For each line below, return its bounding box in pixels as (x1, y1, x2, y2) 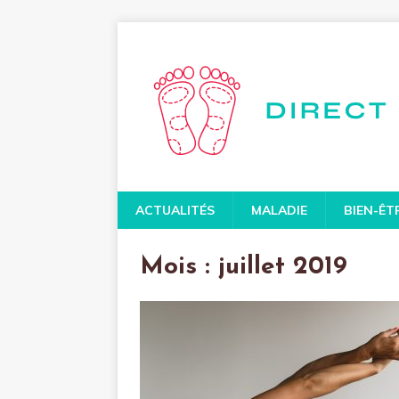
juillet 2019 (218, 255, 346, 280)
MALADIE (251, 202, 307, 218)
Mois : (140, 255, 218, 280)
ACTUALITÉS (135, 202, 215, 218)
